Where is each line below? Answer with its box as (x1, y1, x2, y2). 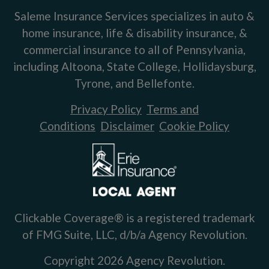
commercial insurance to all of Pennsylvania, (23, 43, 246, 57)
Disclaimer (100, 119, 154, 133)
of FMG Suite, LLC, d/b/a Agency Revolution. (22, 228, 247, 242)
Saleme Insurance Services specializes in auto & (14, 9, 255, 23)
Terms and (147, 102, 199, 116)
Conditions (40, 119, 95, 133)
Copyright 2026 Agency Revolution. (44, 253, 225, 268)
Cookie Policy (159, 119, 229, 133)
